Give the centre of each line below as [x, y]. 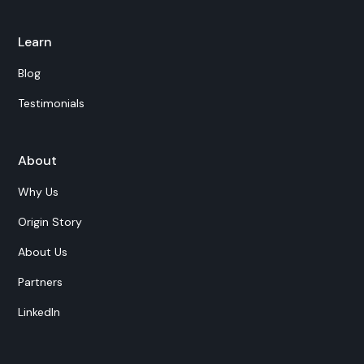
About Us [43, 252]
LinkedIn [39, 312]
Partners [41, 282]
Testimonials [52, 103]
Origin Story [50, 222]
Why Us [39, 192]
